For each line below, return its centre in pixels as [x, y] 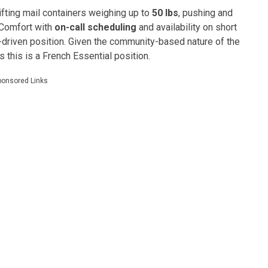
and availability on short [187, 27]
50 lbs [165, 13]
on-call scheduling [95, 27]
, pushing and [205, 13]
